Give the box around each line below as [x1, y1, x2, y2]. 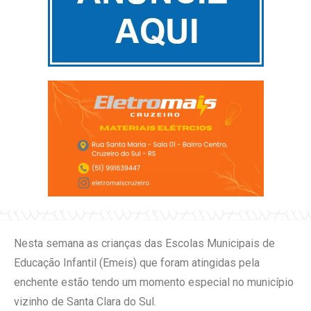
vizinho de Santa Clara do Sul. [14, 294, 156, 308]
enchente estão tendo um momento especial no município [14, 275, 294, 289]
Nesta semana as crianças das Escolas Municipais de [14, 236, 275, 250]
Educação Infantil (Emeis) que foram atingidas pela [14, 255, 260, 269]
